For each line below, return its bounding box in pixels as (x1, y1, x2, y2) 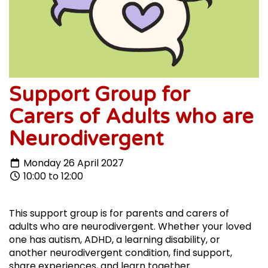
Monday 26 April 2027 (21, 156, 124, 170)
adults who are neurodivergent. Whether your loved (9, 220, 251, 234)
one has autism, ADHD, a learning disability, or (9, 233, 220, 247)
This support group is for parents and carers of (9, 206, 229, 221)
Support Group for (9, 83, 190, 108)
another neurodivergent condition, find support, (9, 246, 232, 260)
